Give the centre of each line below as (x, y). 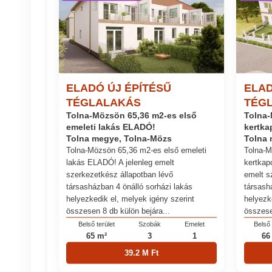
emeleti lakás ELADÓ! (111, 127)
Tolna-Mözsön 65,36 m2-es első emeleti (137, 150)
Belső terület (96, 224)
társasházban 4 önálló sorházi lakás (130, 186)
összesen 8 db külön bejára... (118, 211)
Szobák (150, 224)
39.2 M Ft (141, 253)
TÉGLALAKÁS (104, 102)
